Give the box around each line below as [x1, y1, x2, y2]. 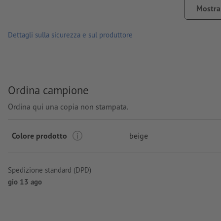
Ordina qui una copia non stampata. [8, 101, 128, 111]
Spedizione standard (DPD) [8, 165, 91, 175]
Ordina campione [8, 83, 89, 98]
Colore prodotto [12, 130, 67, 141]
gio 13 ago [8, 177, 42, 186]
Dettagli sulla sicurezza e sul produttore [8, 30, 133, 40]
